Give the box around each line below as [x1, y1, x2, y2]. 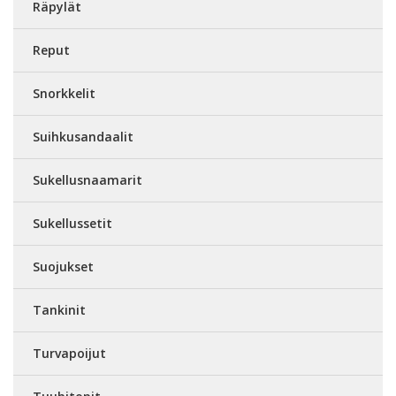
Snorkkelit [33, 84, 95, 102]
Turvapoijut [33, 344, 106, 362]
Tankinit [33, 301, 86, 318]
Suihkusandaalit [33, 127, 133, 145]
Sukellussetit [33, 214, 112, 232]
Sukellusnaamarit [33, 171, 142, 188]
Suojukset [33, 257, 94, 275]
